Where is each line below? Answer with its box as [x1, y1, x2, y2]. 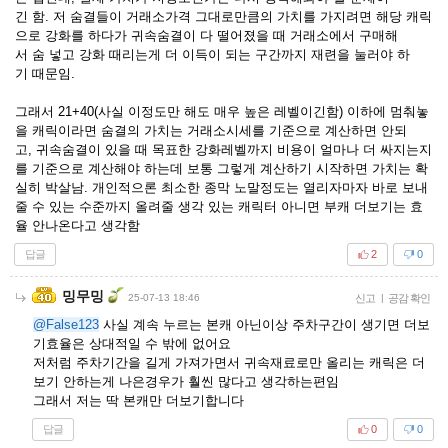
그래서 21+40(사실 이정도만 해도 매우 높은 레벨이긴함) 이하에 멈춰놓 [15, 103, 429, 119]
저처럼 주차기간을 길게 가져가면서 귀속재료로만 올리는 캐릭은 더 [33, 354, 425, 370]
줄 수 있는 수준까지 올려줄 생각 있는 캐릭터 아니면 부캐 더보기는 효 [15, 198, 423, 214]
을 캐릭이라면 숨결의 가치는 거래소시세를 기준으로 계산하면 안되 [15, 122, 407, 138]
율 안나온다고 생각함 [15, 217, 140, 233]
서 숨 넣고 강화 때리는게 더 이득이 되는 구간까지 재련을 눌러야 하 [15, 46, 410, 62]
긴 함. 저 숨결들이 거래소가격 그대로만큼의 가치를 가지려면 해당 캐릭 [15, 8, 432, 24]
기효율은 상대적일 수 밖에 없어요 [33, 335, 231, 351]
